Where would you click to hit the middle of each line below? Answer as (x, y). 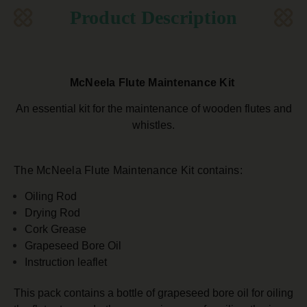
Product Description (153, 18)
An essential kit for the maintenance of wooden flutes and (153, 109)
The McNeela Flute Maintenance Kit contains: (128, 171)
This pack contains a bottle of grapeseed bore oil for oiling (153, 293)
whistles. (153, 125)
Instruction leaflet (66, 262)
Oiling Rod (51, 197)
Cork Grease (56, 230)
